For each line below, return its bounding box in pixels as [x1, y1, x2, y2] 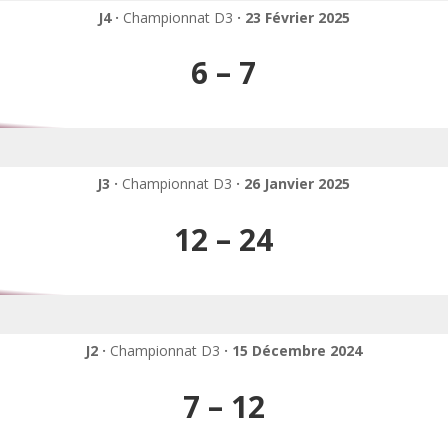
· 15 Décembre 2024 [224, 341, 363, 361]
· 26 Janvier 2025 [236, 174, 351, 194]
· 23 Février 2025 [236, 7, 350, 27]
